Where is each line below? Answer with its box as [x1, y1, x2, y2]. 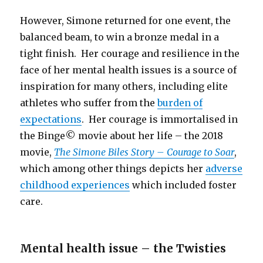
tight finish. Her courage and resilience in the [20, 48, 240, 60]
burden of [157, 97, 203, 109]
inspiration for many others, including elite [20, 80, 228, 93]
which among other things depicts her [20, 163, 206, 175]
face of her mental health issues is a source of [20, 64, 237, 76]
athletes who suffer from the [20, 97, 158, 109]
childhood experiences [20, 179, 130, 191]
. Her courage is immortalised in [82, 113, 238, 126]
